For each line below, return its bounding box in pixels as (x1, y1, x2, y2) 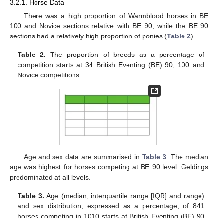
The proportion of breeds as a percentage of (46, 51, 204, 59)
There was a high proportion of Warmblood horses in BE (23, 12, 208, 20)
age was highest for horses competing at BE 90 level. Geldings (10, 163, 208, 171)
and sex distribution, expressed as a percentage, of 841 (18, 202, 204, 210)
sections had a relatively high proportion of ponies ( (10, 32, 167, 40)
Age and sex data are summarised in (23, 153, 143, 161)
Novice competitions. (18, 71, 82, 79)
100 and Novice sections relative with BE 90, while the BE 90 (10, 22, 208, 30)
